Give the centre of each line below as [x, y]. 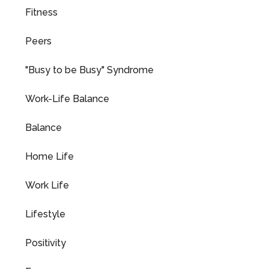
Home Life [50, 156]
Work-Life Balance [67, 99]
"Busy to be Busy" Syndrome [89, 70]
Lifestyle [45, 214]
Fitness [41, 12]
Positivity [46, 243]
